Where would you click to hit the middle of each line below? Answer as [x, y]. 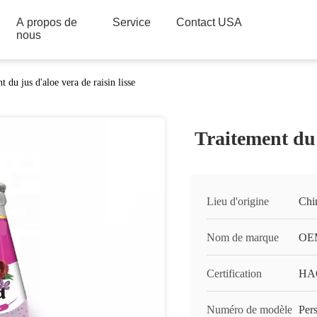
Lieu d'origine [238, 201]
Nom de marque [243, 237]
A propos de [47, 22]
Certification [234, 273]
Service [132, 22]
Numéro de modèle [249, 310]
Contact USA [209, 22]
